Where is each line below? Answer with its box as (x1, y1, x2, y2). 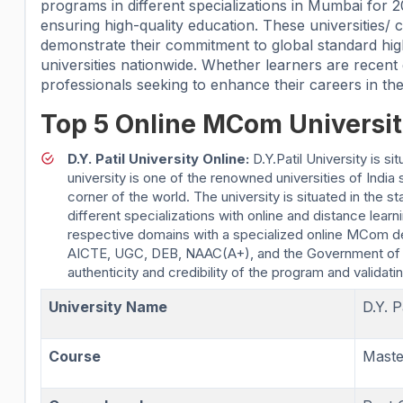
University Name (49, 297, 167, 316)
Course (49, 346, 104, 365)
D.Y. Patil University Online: (67, 149, 249, 167)
